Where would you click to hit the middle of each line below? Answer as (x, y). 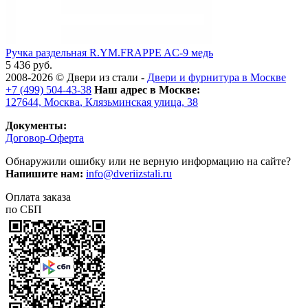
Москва (62, 102)
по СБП (24, 209)
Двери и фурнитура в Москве (217, 77)
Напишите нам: (44, 173)
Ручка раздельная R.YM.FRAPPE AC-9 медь (109, 52)
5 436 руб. (29, 65)
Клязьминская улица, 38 (142, 102)
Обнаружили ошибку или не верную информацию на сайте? (148, 161)
